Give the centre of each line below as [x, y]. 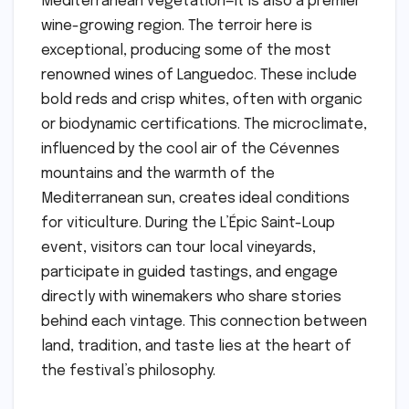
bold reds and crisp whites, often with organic [202, 100]
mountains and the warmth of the [158, 173]
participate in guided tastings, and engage [189, 272]
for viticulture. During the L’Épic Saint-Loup [188, 223]
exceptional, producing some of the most [186, 50]
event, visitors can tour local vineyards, [178, 247]
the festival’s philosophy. [128, 371]
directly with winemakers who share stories [191, 297]
